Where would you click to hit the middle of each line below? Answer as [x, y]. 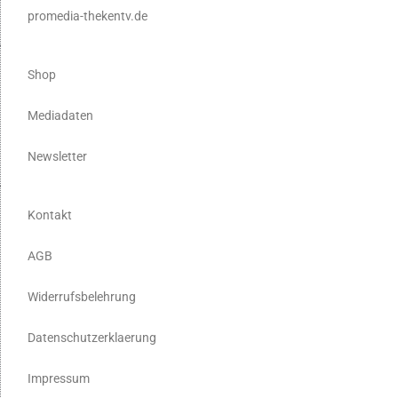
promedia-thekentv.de [88, 16]
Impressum [59, 378]
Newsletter [57, 156]
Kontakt [50, 215]
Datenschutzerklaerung [92, 337]
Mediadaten [60, 115]
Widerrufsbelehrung [82, 296]
